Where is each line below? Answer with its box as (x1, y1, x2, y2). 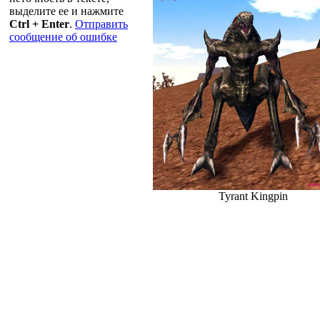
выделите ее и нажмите (9, 5, 124, 18)
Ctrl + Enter (9, 18, 69, 31)
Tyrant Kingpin (218, 190, 288, 202)
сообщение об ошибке (9, 31, 117, 44)
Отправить (75, 18, 128, 31)
